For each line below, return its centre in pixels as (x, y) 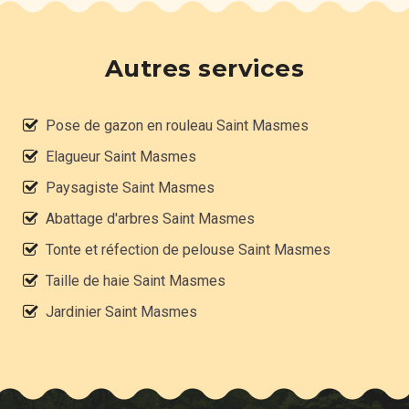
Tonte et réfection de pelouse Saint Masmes (188, 250)
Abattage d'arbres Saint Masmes (150, 219)
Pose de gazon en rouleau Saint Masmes (177, 126)
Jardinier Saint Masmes (121, 312)
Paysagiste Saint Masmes (130, 188)
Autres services (204, 69)
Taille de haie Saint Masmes (136, 281)
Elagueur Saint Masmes (121, 157)
